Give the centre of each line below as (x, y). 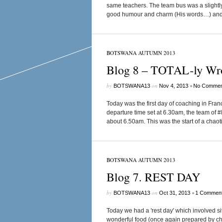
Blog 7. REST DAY (153, 177)
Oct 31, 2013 (174, 193)
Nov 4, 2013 (173, 86)
